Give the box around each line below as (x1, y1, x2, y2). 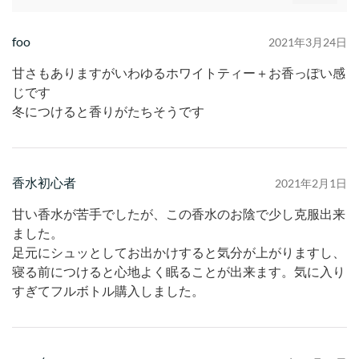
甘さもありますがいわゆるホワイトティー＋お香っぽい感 (12, 66, 345, 80)
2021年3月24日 (268, 34, 347, 49)
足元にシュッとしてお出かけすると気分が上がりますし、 (12, 245, 345, 260)
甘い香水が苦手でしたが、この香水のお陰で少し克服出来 (12, 207, 345, 221)
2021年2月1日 (275, 175, 347, 190)
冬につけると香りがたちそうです (12, 104, 204, 119)
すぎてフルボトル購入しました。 (12, 284, 204, 298)
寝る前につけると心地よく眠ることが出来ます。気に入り (12, 264, 345, 279)
